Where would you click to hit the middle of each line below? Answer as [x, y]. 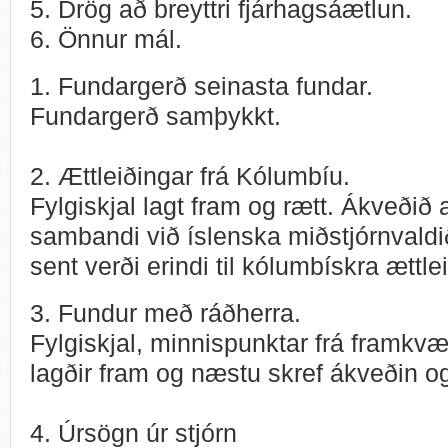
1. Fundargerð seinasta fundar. [201, 85]
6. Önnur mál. [106, 38]
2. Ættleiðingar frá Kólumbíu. [190, 175]
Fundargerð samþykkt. [155, 115]
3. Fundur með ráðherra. [165, 312]
